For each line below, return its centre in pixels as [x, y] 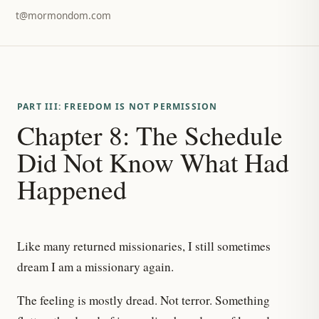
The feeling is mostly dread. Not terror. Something [143, 300]
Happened [72, 189]
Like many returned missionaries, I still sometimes [144, 246]
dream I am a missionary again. [95, 267]
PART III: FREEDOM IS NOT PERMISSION [117, 106]
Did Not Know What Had [153, 162]
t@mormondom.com [63, 15]
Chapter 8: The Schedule [150, 135]
